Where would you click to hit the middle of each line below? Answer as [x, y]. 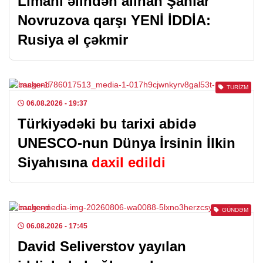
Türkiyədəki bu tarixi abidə [107, 124]
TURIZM [237, 87]
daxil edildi [129, 162]
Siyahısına [55, 162]
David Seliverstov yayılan [102, 246]
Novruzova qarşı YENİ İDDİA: [114, 20]
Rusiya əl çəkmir [73, 40]
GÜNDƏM [235, 210]
